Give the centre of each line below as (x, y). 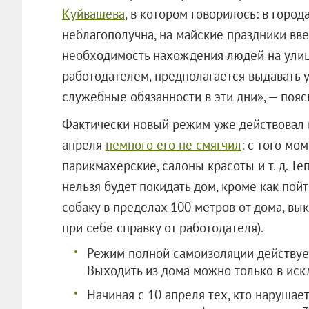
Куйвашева (93, 13)
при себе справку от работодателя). (183, 227)
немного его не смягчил (173, 144)
